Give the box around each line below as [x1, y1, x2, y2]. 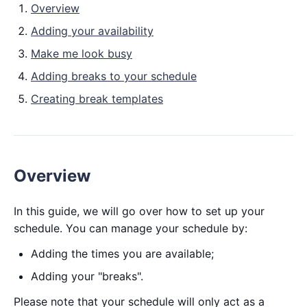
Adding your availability [31, 24, 153, 38]
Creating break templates [31, 92, 163, 106]
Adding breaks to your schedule [31, 69, 197, 83]
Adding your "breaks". [31, 269, 143, 283]
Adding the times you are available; [31, 247, 214, 260]
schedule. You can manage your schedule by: [14, 221, 247, 235]
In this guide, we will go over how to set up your [14, 204, 265, 218]
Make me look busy [31, 47, 132, 60]
